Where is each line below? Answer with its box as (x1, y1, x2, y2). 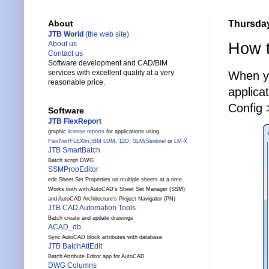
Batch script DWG (48, 157, 94, 164)
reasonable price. (48, 78, 105, 87)
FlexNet (48, 138, 68, 145)
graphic (48, 128, 68, 135)
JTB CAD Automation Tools (48, 204, 136, 213)
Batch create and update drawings (48, 215, 133, 222)
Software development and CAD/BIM (48, 59, 168, 68)
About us (48, 40, 77, 49)
